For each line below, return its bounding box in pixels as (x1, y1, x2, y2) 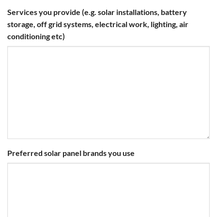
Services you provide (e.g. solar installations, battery (7, 7, 187, 17)
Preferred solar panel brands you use (7, 148, 135, 158)
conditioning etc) (7, 31, 65, 41)
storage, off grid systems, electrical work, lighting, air (7, 19, 188, 29)
